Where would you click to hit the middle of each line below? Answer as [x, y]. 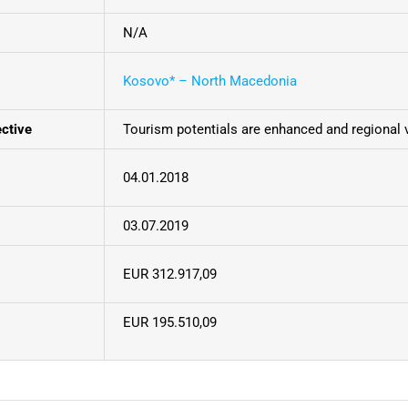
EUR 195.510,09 [170, 322]
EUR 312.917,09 [170, 274]
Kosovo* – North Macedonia [210, 81]
